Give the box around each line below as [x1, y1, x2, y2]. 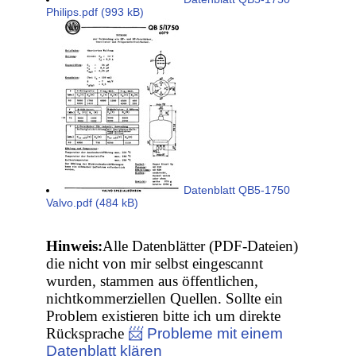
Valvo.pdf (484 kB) [46, 196, 139, 210]
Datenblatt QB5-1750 [180, 184, 291, 197]
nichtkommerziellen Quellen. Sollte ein [46, 290, 284, 308]
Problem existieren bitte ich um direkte [46, 308, 281, 325]
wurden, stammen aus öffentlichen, [46, 273, 259, 290]
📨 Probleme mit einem [128, 325, 284, 342]
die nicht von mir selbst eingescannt [46, 255, 264, 273]
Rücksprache [46, 325, 129, 342]
